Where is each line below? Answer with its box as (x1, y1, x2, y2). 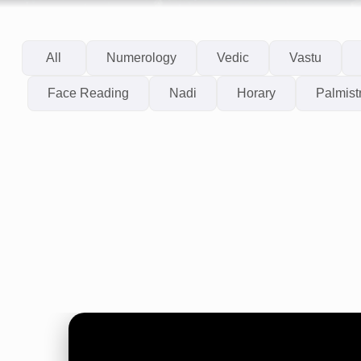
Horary (237, 86, 276, 100)
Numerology (106, 51, 176, 64)
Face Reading (48, 86, 129, 100)
